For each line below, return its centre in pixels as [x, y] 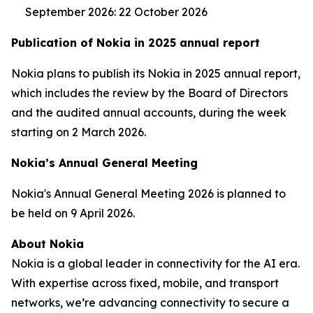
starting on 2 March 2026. [79, 132]
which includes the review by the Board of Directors [150, 93]
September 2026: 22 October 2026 [116, 12]
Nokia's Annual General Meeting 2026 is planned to [148, 194]
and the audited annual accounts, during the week [149, 112]
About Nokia [48, 244]
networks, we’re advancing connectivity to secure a [150, 303]
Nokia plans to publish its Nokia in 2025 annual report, [156, 73]
